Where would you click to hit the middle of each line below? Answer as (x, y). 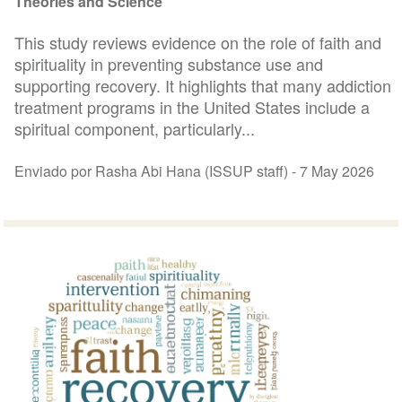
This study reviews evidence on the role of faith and (198, 43)
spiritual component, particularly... (135, 129)
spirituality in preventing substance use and (169, 64)
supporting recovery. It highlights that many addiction (203, 86)
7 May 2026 (337, 171)
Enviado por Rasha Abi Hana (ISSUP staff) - (157, 171)
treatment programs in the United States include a (192, 107)
